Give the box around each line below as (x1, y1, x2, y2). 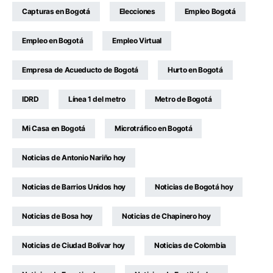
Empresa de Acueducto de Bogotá (22, 65, 138, 75)
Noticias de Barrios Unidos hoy (22, 182, 126, 192)
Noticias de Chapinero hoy (122, 211, 211, 221)
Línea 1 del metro (68, 94, 126, 104)
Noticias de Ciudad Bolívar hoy (22, 241, 125, 250)
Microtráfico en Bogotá (114, 124, 193, 133)
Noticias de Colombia (154, 241, 226, 250)
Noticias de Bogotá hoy (155, 182, 233, 192)
